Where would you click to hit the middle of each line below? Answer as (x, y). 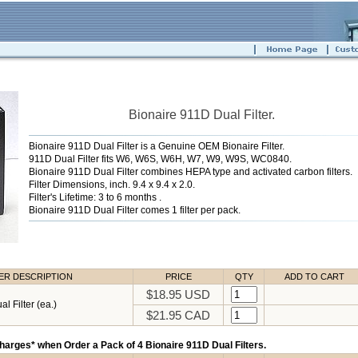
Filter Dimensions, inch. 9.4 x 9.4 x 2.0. (112, 184)
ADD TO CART (314, 276)
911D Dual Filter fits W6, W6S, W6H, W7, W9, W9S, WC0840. (160, 159)
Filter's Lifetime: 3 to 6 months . (95, 197)
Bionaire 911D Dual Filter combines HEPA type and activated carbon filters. (191, 171)
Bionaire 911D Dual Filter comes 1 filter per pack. (135, 210)
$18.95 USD (178, 294)
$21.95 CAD (178, 315)
